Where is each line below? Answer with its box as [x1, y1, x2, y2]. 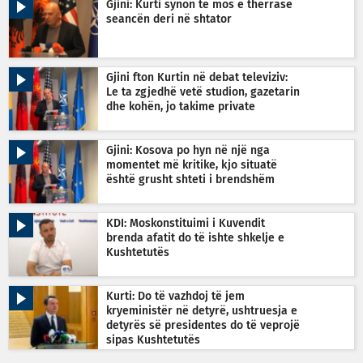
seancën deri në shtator [106, 13, 232, 25]
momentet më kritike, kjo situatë [106, 159, 277, 171]
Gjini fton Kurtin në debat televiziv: [106, 71, 288, 83]
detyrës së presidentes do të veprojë [106, 319, 300, 331]
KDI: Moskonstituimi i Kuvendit [106, 217, 265, 229]
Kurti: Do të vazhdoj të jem [106, 290, 245, 302]
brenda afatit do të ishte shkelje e [106, 232, 284, 244]
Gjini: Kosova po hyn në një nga [106, 144, 270, 156]
